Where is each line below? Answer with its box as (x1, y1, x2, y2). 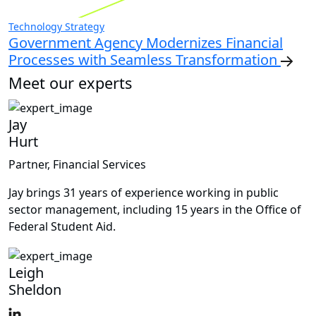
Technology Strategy (8, 20, 104, 34)
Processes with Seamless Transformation (8, 50, 281, 70)
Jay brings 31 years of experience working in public (8, 185, 279, 201)
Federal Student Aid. (8, 219, 116, 235)
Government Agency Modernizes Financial (8, 33, 283, 53)
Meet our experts (8, 73, 132, 94)
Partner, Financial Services (8, 157, 146, 173)
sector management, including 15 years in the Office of (8, 202, 301, 218)
